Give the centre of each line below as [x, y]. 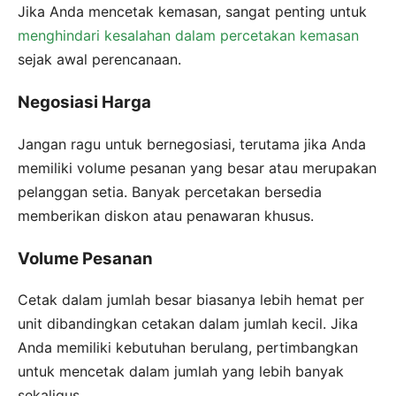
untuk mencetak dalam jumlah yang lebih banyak [181, 372]
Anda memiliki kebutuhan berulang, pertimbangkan [188, 348]
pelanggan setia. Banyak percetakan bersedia [170, 191]
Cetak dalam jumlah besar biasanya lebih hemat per [191, 300]
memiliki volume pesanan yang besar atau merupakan [197, 168]
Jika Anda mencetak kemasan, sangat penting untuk [192, 12]
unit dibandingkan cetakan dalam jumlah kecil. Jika [188, 324]
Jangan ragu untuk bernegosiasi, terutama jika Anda [192, 144]
